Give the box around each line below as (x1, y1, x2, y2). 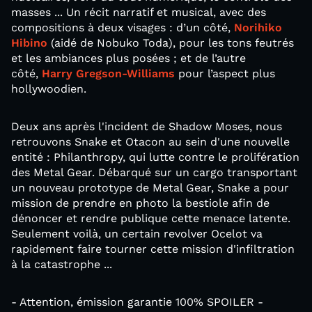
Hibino (11, 36, 47, 49)
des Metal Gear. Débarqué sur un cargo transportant (11, 165, 297, 179)
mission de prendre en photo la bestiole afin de (11, 196, 270, 210)
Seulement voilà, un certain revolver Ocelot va (11, 226, 263, 240)
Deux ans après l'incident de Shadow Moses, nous (11, 119, 282, 133)
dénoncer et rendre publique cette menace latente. (11, 211, 290, 225)
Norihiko (234, 20, 282, 34)
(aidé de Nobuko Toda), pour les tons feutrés (47, 36, 294, 49)
